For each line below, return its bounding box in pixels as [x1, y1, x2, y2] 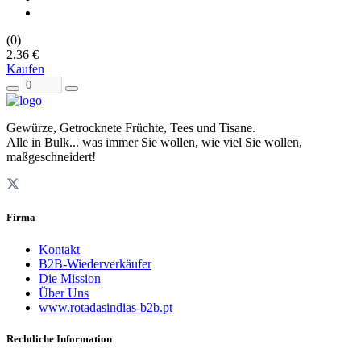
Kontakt [39, 242, 80, 256]
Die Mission [39, 271, 101, 285]
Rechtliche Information [6, 332, 112, 345]
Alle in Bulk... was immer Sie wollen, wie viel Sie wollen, [6, 135, 302, 150]
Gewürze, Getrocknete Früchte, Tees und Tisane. [6, 121, 255, 135]
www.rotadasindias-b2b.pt [39, 300, 172, 314]
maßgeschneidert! [6, 150, 96, 164]
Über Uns [39, 285, 89, 300]
